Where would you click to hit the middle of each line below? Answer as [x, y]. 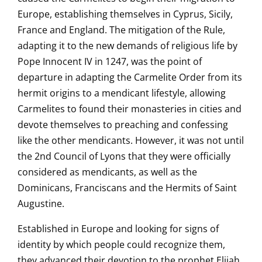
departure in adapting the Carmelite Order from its [130, 77]
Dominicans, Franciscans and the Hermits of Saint [127, 188]
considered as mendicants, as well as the [107, 172]
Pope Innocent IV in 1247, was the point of [110, 61]
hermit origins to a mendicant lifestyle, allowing [122, 93]
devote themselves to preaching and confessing [123, 125]
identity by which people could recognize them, [121, 244]
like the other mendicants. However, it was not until [131, 140]
